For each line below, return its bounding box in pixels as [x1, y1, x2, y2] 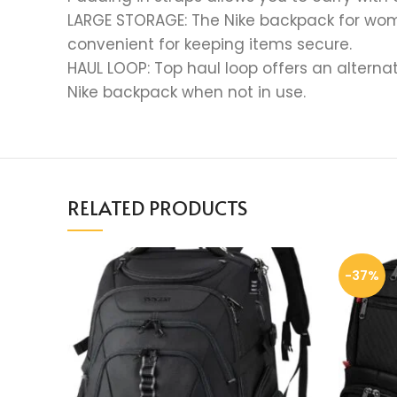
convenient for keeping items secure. [67, 33, 352, 55]
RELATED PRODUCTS [67, 193, 247, 221]
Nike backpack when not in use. [67, 81, 306, 103]
